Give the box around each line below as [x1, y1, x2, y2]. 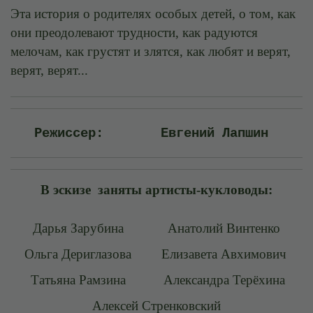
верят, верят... [10, 63, 88, 78]
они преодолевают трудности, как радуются [10, 25, 258, 40]
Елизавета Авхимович [161, 247, 286, 261]
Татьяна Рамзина [30, 272, 126, 287]
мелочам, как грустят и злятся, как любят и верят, [10, 44, 291, 59]
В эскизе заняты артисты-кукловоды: [41, 182, 272, 197]
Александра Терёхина [163, 272, 285, 287]
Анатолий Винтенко [168, 221, 280, 235]
